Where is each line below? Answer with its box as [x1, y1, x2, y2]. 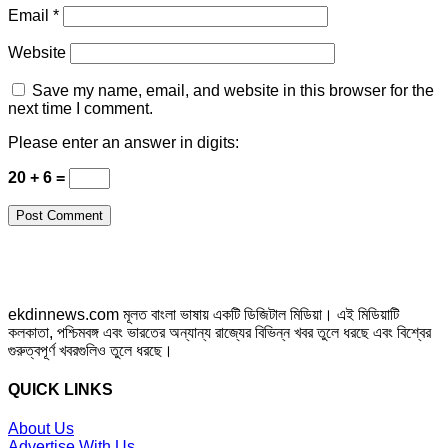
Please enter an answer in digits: [8, 133, 239, 151]
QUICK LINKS [8, 380, 113, 398]
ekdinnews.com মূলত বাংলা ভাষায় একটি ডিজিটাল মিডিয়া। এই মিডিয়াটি [8, 305, 399, 323]
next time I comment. [8, 99, 153, 117]
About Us [8, 420, 74, 438]
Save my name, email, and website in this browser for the [32, 81, 434, 99]
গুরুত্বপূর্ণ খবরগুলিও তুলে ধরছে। [8, 341, 173, 359]
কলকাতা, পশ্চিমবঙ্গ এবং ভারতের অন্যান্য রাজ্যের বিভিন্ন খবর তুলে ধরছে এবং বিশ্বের [8, 323, 431, 341]
